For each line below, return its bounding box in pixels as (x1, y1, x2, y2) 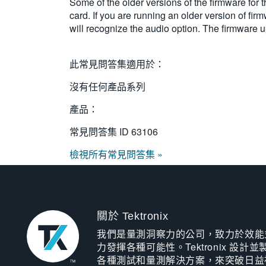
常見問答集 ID (69, 125, 131, 138)
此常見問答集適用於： (69, 57, 164, 71)
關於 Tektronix (96, 210, 169, 222)
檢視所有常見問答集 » (69, 147, 163, 161)
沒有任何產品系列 (69, 80, 145, 93)
